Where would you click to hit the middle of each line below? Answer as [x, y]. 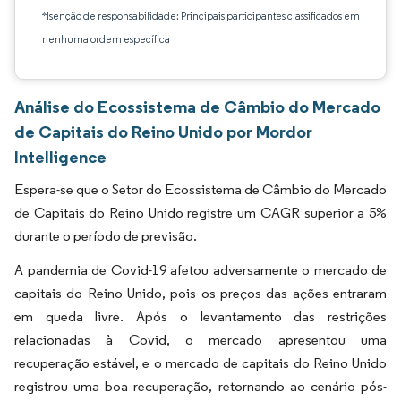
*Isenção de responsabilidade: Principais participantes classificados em [201, 16]
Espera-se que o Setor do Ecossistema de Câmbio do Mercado [200, 189]
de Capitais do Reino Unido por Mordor [163, 132]
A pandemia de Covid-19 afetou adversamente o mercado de [200, 270]
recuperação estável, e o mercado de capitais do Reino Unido [200, 363]
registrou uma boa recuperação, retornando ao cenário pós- [200, 386]
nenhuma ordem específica [106, 39]
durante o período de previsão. [106, 236]
